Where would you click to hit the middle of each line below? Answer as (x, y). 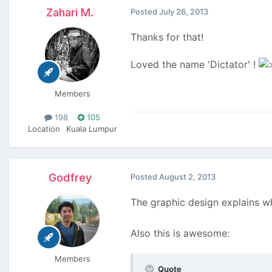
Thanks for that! (167, 37)
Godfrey (70, 178)
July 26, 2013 (184, 11)
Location (44, 129)
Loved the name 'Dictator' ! (195, 64)
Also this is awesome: (180, 233)
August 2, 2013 (187, 177)
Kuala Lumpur (91, 129)
